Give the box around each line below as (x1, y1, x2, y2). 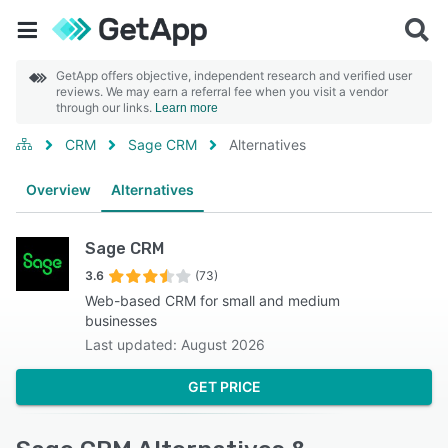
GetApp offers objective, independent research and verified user (56, 68, 412, 83)
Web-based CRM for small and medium (85, 292, 341, 309)
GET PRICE (187, 378, 261, 395)
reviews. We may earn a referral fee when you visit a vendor (56, 84, 388, 99)
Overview (26, 181, 91, 198)
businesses (85, 312, 158, 329)
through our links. (56, 100, 155, 115)
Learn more (155, 101, 218, 115)
